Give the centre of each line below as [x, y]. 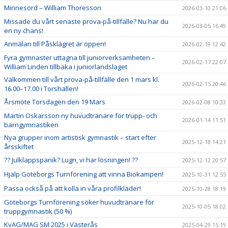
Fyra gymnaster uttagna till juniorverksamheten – [80, 58]
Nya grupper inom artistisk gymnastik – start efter [80, 137]
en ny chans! [24, 31]
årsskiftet [19, 147]
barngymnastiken [31, 125]
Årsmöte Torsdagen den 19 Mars [55, 102]
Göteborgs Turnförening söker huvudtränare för [79, 202]
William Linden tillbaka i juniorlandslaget [66, 67]
